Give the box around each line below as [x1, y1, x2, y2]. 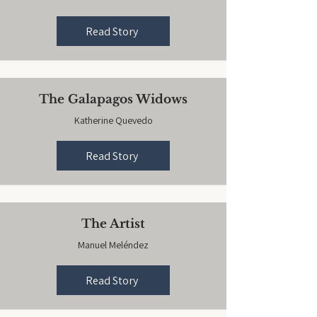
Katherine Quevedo [74, 114, 153, 127]
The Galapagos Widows [39, 92, 188, 107]
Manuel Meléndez [78, 238, 149, 251]
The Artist [81, 217, 145, 231]
